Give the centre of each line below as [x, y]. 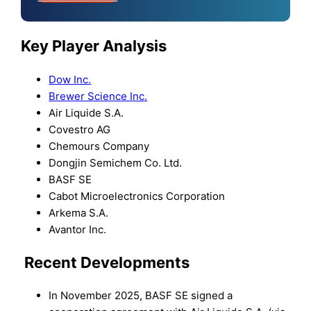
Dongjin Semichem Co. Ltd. [116, 162]
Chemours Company [99, 146]
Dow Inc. [70, 79]
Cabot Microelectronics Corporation [137, 196]
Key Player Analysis [94, 46]
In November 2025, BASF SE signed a [141, 296]
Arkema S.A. [79, 212]
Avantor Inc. [78, 229]
